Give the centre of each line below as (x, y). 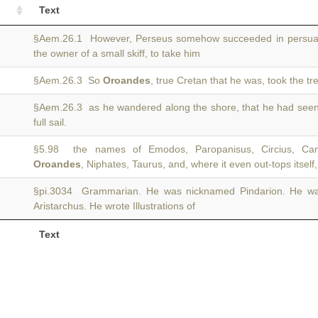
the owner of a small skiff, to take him (117, 53)
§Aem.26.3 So (68, 80)
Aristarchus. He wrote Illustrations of (114, 206)
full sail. (50, 122)
